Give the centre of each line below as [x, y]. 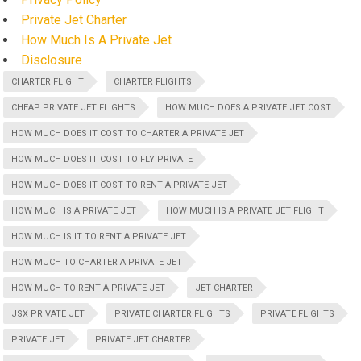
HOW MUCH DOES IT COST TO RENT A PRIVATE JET [120, 185]
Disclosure [52, 60]
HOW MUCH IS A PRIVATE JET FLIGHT [245, 211]
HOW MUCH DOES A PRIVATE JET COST [249, 108]
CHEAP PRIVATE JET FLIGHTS [74, 108]
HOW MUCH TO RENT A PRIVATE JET [89, 288]
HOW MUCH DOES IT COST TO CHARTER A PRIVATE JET [128, 134]
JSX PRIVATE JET [48, 314]
